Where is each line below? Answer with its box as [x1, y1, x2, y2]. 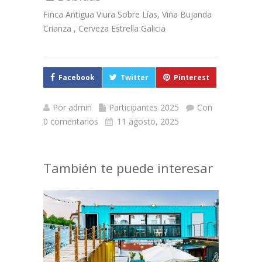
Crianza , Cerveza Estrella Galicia [43, 23, 166, 34]
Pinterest [174, 73, 209, 82]
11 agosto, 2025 [117, 116, 179, 127]
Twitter [120, 73, 149, 82]
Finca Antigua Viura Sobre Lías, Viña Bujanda [43, 9, 212, 20]
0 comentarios [43, 116, 98, 127]
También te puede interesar [43, 159, 213, 177]
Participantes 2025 [109, 102, 179, 113]
